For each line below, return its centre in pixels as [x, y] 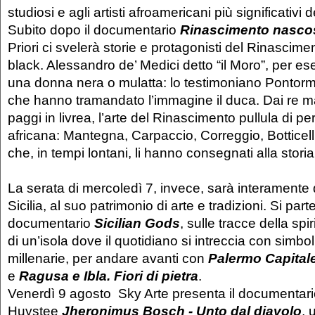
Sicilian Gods [137, 223]
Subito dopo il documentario [94, 30]
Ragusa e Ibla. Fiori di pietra [109, 276]
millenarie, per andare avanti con [108, 258]
